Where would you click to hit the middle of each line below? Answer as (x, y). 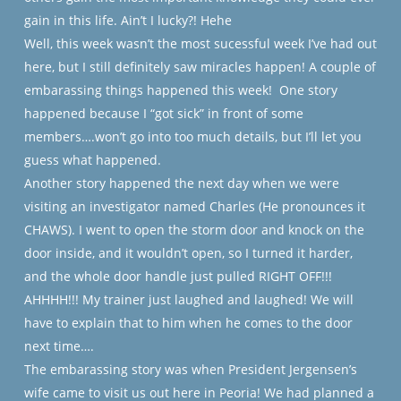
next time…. (60, 346)
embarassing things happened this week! (149, 90)
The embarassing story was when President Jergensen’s (190, 369)
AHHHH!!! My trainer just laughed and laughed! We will (188, 299)
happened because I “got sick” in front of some (163, 113)
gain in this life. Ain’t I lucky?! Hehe (129, 20)
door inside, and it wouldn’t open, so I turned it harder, (188, 253)
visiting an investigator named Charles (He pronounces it (194, 206)
